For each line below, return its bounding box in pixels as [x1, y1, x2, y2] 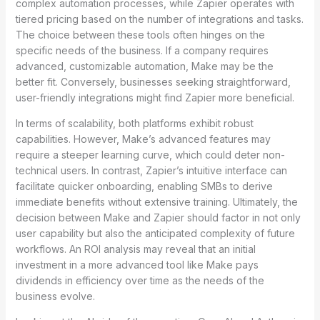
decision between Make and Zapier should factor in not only [15, 211, 301, 224]
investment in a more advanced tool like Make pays [15, 258, 259, 271]
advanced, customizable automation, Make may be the [15, 59, 274, 72]
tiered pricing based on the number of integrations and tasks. [15, 12, 304, 25]
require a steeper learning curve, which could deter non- [15, 148, 285, 161]
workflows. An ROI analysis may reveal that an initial [15, 242, 256, 255]
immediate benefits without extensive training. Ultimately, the [15, 195, 298, 208]
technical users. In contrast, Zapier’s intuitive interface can [15, 164, 287, 176]
